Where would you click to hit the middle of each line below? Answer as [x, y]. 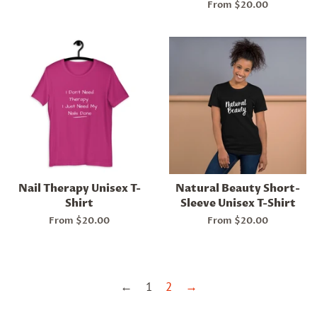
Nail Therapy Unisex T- [79, 189]
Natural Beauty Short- [238, 189]
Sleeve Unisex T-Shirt [238, 203]
